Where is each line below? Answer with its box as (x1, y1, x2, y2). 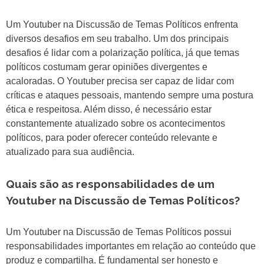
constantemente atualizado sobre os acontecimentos (6, 118, 225, 129)
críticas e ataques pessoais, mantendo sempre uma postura (6, 90, 253, 101)
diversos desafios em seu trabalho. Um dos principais (6, 34, 229, 44)
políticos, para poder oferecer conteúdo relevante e (6, 133, 217, 143)
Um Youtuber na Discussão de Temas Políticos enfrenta (6, 19, 238, 30)
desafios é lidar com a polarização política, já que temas (6, 48, 239, 58)
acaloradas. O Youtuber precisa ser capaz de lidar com (6, 76, 234, 87)
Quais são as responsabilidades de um (6, 177, 214, 191)
